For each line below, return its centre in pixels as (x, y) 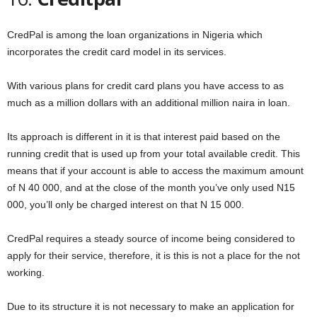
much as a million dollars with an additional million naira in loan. (149, 102)
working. (26, 272)
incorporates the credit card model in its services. (117, 51)
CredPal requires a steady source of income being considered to (151, 238)
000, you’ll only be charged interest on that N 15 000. (126, 204)
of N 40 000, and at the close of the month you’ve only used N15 (151, 187)
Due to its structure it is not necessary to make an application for (151, 306)
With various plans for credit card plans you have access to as (145, 85)
